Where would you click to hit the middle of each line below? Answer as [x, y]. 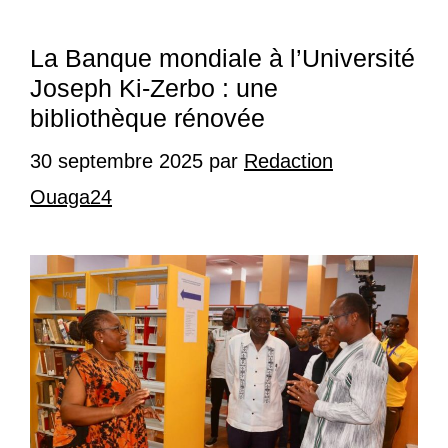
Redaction [288, 161]
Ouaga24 [71, 197]
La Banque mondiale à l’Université [222, 58]
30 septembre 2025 [116, 161]
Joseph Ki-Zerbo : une [154, 88]
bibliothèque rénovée [147, 118]
